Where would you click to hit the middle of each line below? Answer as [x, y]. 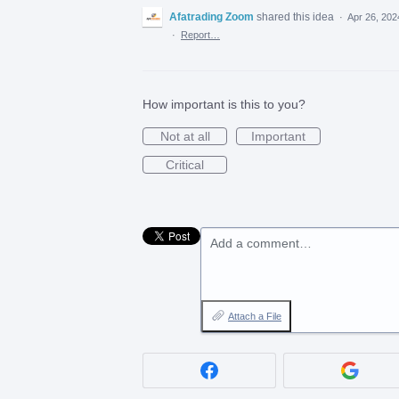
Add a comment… [261, 243]
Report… [200, 34]
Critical [185, 164]
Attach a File [255, 316]
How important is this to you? [224, 104]
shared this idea [297, 16]
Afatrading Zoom [212, 16]
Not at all [185, 136]
